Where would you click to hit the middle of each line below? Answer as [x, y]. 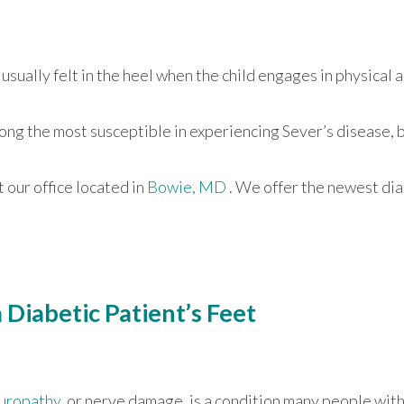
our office [40, 186]
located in [110, 186]
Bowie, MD [187, 186]
